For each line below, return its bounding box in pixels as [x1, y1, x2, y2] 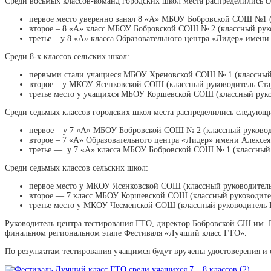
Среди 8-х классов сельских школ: [5, 51, 129, 61]
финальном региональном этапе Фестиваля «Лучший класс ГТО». [5, 228, 247, 238]
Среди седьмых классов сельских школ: [5, 163, 148, 172]
